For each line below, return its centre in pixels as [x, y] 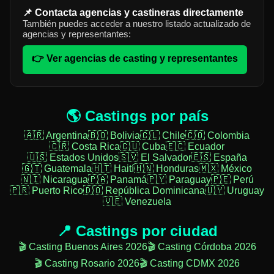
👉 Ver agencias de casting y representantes [135, 59]
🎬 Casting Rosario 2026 [87, 264]
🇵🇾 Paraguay [179, 180]
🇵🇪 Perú [232, 180]
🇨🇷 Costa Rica [85, 147]
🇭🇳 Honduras [166, 169]
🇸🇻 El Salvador [155, 158]
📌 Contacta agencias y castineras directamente [133, 13]
